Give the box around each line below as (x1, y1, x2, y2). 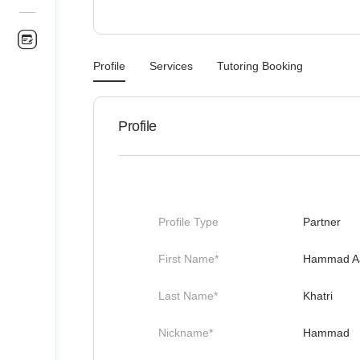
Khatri (303, 289, 333, 302)
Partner (303, 215, 341, 228)
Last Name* (158, 289, 218, 302)
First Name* (158, 252, 219, 265)
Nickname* (158, 326, 213, 339)
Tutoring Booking (217, 59, 303, 72)
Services (149, 59, 193, 72)
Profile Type (158, 215, 219, 228)
